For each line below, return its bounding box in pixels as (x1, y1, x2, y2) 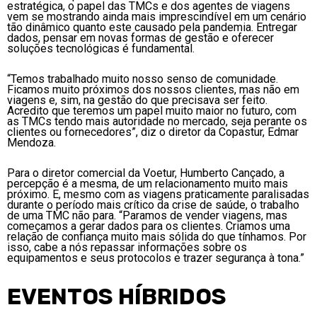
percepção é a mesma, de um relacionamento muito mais (7, 177, 288, 191)
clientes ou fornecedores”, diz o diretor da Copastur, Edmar (7, 125, 299, 139)
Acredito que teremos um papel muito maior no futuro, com (7, 104, 296, 118)
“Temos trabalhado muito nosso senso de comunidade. (7, 72, 278, 86)
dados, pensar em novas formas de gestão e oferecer (7, 31, 274, 45)
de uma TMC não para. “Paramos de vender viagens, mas (7, 209, 287, 223)
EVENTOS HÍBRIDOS (7, 283, 226, 311)
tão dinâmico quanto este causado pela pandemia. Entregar (7, 21, 297, 35)
